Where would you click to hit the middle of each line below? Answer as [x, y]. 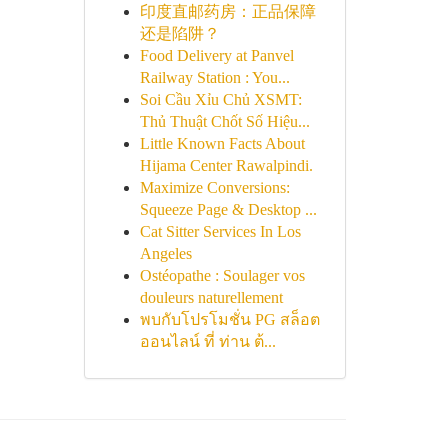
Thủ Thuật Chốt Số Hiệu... [224, 121]
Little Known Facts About [222, 143]
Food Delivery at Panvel [216, 55]
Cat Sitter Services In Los [220, 231]
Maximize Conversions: [214, 187]
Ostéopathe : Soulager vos [222, 275]
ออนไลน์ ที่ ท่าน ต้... [207, 341]
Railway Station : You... [214, 77]
